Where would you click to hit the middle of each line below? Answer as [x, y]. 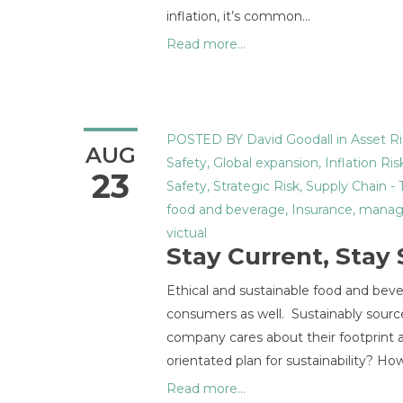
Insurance [322, 210]
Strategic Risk [256, 186]
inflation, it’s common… [238, 16]
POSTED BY [205, 139]
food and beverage [226, 210]
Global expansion [266, 163]
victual [187, 233]
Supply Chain [346, 186]
